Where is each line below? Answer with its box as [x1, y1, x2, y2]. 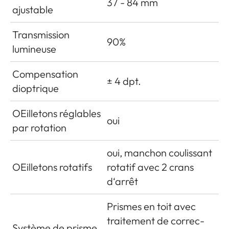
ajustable [12, 3, 53, 16]
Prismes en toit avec [107, 199, 196, 213]
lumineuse [12, 42, 56, 55]
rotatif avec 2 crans [107, 160, 194, 173]
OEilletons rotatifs [12, 160, 92, 173]
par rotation [12, 121, 66, 134]
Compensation [12, 67, 78, 80]
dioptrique [12, 81, 59, 95]
